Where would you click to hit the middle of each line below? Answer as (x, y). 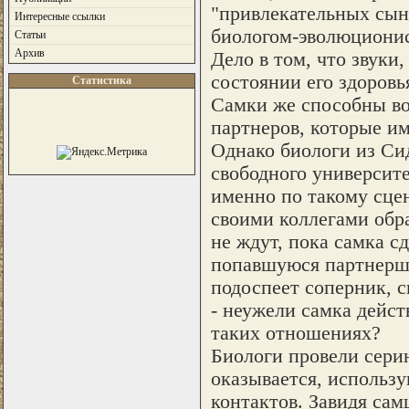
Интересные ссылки (59, 16)
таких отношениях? (295, 333)
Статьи (30, 35)
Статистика (101, 80)
